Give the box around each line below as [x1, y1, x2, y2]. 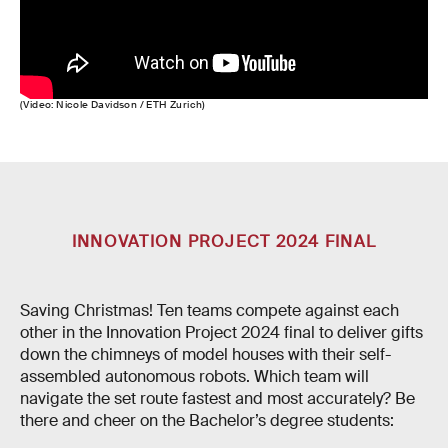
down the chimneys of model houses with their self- [20, 344, 391, 365]
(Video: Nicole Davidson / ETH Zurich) [20, 98, 206, 111]
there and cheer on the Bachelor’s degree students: [20, 410, 394, 431]
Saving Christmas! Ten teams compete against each [20, 300, 399, 321]
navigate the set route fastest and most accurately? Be [20, 388, 415, 409]
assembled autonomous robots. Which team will [20, 366, 369, 387]
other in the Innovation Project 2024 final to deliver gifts [20, 322, 423, 343]
